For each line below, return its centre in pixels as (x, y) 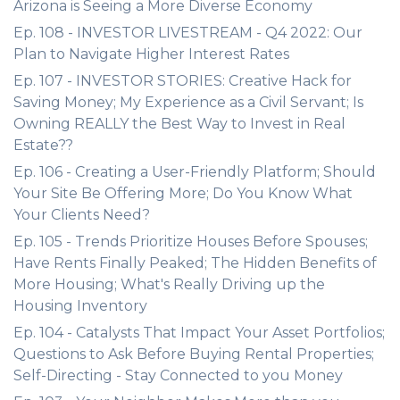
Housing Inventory (80, 306)
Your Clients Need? (82, 215)
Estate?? (43, 145)
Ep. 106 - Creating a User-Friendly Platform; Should (195, 172)
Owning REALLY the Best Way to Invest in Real (179, 124)
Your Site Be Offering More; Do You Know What (183, 193)
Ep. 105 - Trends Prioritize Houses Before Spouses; (191, 242)
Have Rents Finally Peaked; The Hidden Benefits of (195, 263)
